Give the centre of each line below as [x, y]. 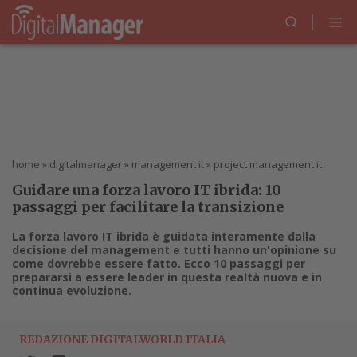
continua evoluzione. [72, 290]
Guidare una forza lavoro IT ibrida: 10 [147, 190]
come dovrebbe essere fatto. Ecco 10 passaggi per [159, 263]
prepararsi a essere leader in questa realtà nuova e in [167, 277]
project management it [268, 164]
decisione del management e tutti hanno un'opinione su [174, 250]
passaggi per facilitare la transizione [148, 207]
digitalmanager [86, 164]
